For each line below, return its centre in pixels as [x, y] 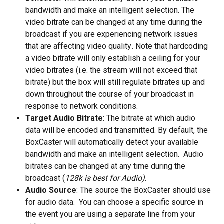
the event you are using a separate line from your [111, 214]
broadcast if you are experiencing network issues [113, 34]
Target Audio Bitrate [64, 118]
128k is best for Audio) [105, 178]
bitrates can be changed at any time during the [106, 166]
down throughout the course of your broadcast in [111, 94]
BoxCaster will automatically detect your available [113, 142]
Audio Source [51, 190]
